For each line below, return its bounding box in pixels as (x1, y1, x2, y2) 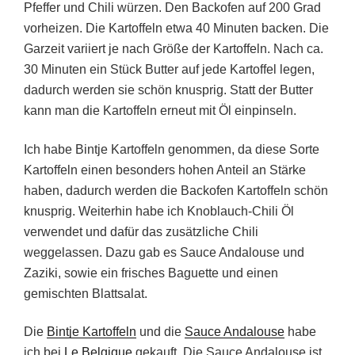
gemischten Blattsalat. (24, 286, 147, 300)
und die (136, 325, 185, 339)
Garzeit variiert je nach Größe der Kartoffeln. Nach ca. (24, 42, 323, 56)
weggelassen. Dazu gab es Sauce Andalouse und (24, 245, 304, 259)
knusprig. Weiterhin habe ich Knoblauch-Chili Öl (24, 204, 294, 218)
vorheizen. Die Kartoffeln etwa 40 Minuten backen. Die (24, 21, 329, 36)
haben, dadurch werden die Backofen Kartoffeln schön (24, 183, 328, 197)
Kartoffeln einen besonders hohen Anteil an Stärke (24, 162, 306, 177)
